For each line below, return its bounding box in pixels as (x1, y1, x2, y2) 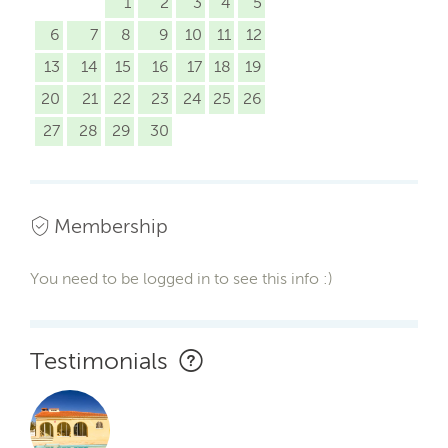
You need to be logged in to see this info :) (30, 268, 333, 288)
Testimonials (30, 345, 174, 375)
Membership (54, 213, 168, 238)
